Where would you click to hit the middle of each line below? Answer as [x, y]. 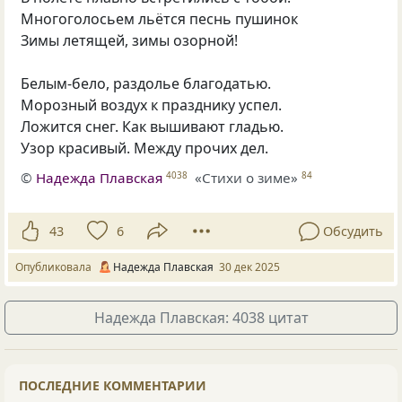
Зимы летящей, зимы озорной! [130, 40]
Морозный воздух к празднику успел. [152, 105]
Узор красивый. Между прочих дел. [145, 148]
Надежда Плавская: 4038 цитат [201, 318]
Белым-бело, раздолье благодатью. [146, 83]
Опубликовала [56, 267]
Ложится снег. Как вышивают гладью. [153, 126]
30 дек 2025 [249, 267]
